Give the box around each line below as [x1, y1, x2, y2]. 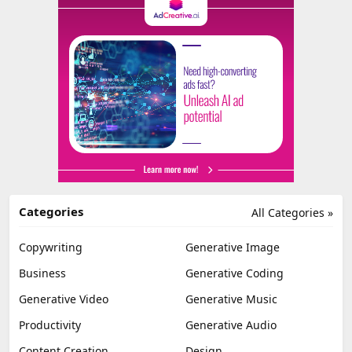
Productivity [19, 317, 81, 332]
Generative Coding [185, 265, 284, 280]
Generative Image [185, 239, 280, 255]
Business [19, 265, 66, 280]
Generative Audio [185, 317, 277, 332]
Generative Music [185, 291, 277, 306]
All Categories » [251, 204, 333, 220]
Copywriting [19, 239, 82, 255]
